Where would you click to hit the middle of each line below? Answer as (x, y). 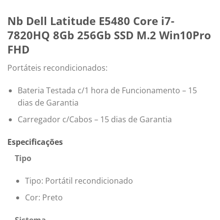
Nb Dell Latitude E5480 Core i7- (91, 21)
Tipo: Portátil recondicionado (79, 180)
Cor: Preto (44, 198)
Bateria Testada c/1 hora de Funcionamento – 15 (107, 90)
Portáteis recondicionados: (57, 68)
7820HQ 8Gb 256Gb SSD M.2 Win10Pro (109, 35)
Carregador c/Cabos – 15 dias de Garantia (95, 120)
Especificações (35, 142)
